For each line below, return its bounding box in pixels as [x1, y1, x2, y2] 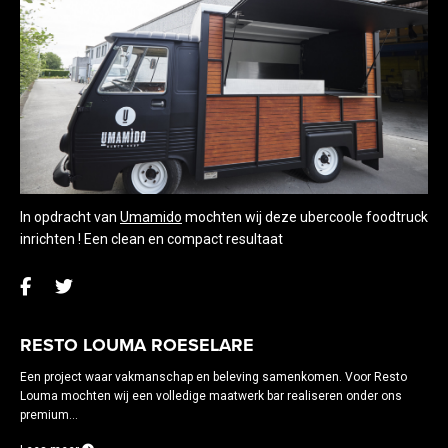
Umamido [120, 208, 182, 225]
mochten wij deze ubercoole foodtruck [182, 208, 428, 225]
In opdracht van [20, 208, 120, 225]
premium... [20, 407, 78, 422]
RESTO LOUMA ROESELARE [20, 333, 254, 356]
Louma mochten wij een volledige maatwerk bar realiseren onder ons [20, 388, 402, 403]
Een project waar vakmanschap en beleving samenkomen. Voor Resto [20, 369, 407, 384]
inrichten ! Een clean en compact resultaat [20, 230, 283, 247]
